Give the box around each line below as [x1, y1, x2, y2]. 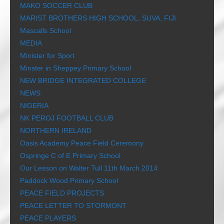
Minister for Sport [20, 51, 74, 60]
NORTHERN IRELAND [20, 126, 91, 135]
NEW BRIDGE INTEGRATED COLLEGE [20, 76, 146, 85]
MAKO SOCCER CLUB [20, 1, 92, 10]
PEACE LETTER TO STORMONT [20, 201, 126, 210]
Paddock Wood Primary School [20, 176, 118, 185]
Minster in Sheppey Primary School [20, 64, 131, 72]
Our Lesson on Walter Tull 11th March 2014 [20, 164, 157, 172]
